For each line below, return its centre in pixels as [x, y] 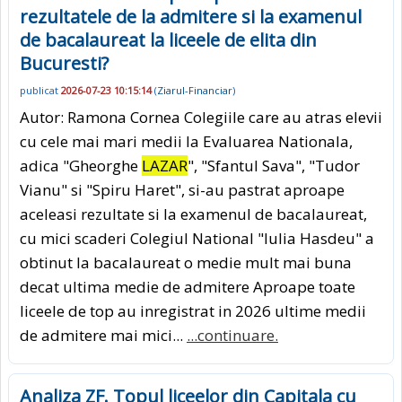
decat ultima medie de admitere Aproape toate [188, 287]
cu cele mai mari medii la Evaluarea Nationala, [186, 142]
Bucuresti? [64, 63]
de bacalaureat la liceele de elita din [168, 39]
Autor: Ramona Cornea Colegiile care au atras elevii [201, 118]
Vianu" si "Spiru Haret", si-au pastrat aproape [182, 190]
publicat [40, 90]
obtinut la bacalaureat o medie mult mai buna [186, 263]
